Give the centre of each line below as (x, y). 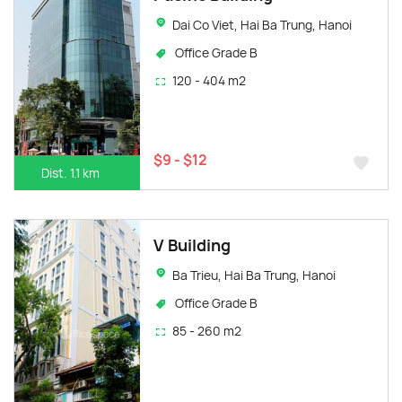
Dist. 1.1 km (70, 172)
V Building (192, 245)
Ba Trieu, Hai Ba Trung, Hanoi (254, 275)
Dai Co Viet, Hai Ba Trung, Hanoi (262, 24)
